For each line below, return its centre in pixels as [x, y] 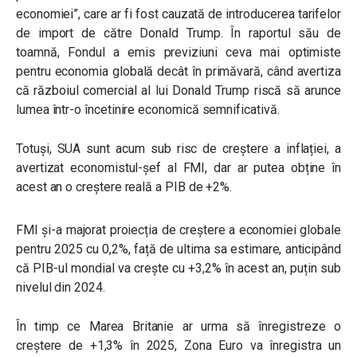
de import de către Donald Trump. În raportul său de [178, 33]
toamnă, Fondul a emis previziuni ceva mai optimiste [178, 52]
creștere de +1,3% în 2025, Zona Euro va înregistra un [178, 345]
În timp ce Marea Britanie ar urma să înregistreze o [178, 326]
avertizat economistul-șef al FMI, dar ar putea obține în [178, 168]
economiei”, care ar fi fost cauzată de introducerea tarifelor [178, 14]
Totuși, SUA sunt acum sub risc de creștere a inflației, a [178, 149]
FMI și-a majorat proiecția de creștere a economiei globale [178, 230]
